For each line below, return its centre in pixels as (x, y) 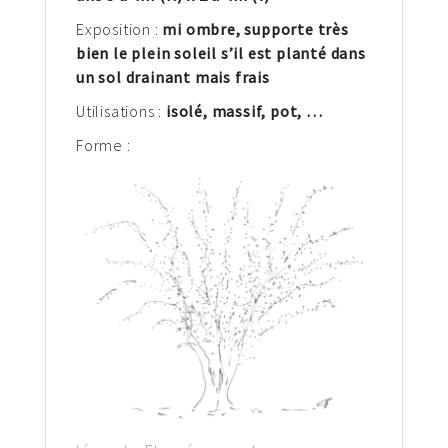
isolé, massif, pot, (236, 110)
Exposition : (119, 28)
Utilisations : (121, 110)
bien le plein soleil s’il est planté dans (221, 52)
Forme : (103, 144)
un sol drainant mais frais (173, 76)
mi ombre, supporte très (255, 28)
